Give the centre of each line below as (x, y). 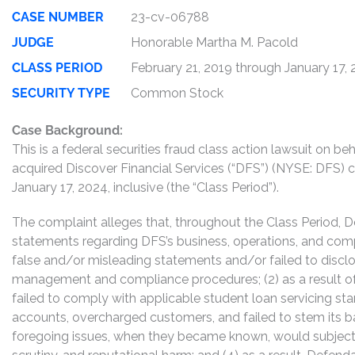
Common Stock (177, 93)
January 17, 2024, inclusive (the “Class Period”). (145, 187)
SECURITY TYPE (61, 93)
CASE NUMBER (58, 17)
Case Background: (67, 130)
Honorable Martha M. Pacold (214, 42)
